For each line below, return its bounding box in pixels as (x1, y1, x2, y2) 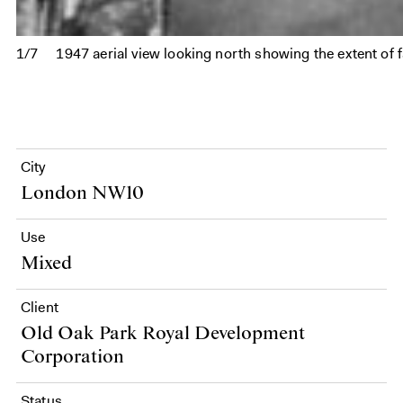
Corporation (21, 345, 124, 369)
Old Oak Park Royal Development (21, 322, 305, 345)
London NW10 (21, 182, 144, 205)
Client (21, 298, 58, 317)
